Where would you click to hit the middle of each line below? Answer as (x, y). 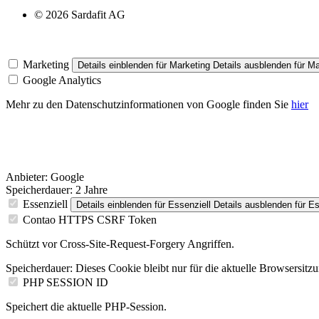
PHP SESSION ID (66, 283)
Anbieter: (27, 177)
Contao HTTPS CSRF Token (90, 220)
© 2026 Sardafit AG (80, 15)
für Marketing (182, 66)
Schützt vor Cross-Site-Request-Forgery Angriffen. (120, 244)
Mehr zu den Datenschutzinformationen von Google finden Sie (148, 105)
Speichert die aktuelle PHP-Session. (86, 307)
